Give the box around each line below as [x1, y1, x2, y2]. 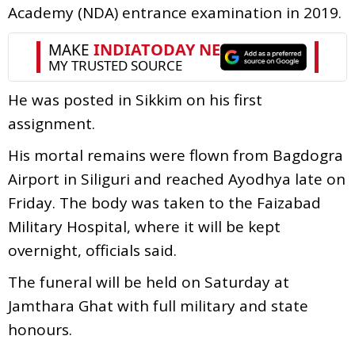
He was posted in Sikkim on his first [8, 89, 262, 110]
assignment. [8, 113, 95, 134]
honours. [8, 319, 72, 340]
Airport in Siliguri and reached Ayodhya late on [8, 168, 345, 189]
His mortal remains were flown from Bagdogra [8, 144, 343, 166]
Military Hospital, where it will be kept [8, 216, 281, 237]
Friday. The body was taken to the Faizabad [8, 192, 321, 213]
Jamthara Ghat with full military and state [8, 295, 308, 316]
